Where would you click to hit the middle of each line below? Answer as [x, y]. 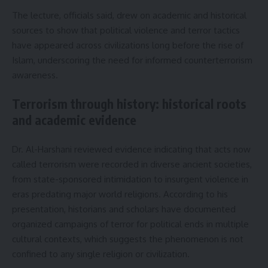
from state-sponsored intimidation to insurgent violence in [130, 179]
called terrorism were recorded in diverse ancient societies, [132, 164]
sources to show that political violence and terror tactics [126, 30]
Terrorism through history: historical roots [129, 104]
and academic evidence [74, 120]
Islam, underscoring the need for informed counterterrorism [132, 60]
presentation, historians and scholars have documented [124, 209]
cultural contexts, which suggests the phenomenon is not [128, 239]
